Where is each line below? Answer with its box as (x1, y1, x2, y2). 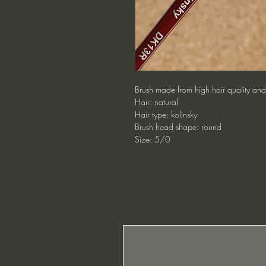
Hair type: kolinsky (135, 108, 197, 120)
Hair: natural (135, 96, 178, 107)
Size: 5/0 (135, 133, 170, 145)
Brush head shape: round (135, 121, 221, 132)
